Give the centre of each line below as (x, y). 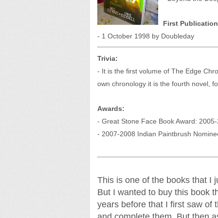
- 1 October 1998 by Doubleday (145, 36)
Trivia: (107, 58)
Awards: (111, 109)
